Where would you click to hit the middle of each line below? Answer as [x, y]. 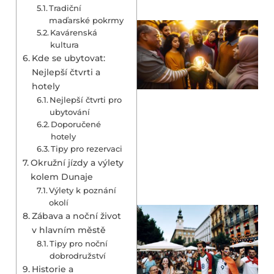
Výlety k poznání [83, 190]
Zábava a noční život [76, 216]
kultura [65, 44]
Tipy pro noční [79, 243]
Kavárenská [74, 32]
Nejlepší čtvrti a [66, 72]
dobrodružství [78, 255]
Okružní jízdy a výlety [77, 162]
